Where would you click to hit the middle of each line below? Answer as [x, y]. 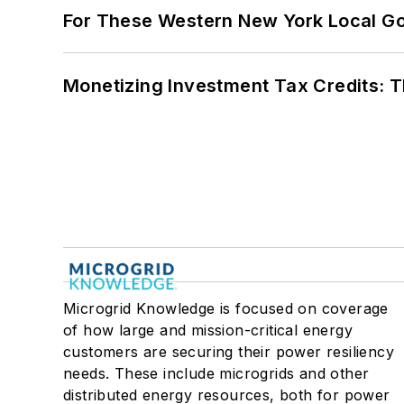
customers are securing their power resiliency [229, 352]
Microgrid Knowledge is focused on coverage [226, 309]
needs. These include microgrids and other [216, 374]
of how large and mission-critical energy [208, 331]
